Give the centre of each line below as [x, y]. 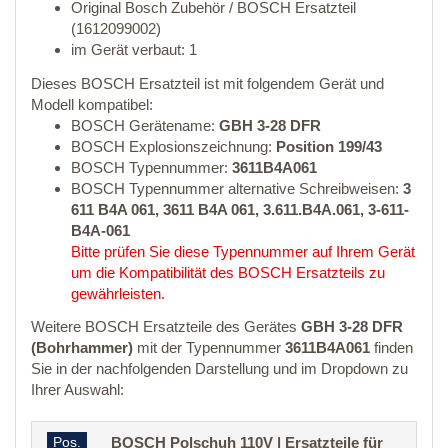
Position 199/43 [329, 146]
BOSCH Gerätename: [145, 125]
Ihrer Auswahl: [77, 390]
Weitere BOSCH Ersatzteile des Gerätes [166, 327]
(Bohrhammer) [82, 348]
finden [391, 348]
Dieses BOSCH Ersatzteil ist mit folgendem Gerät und [207, 83]
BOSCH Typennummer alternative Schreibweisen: [237, 188]
